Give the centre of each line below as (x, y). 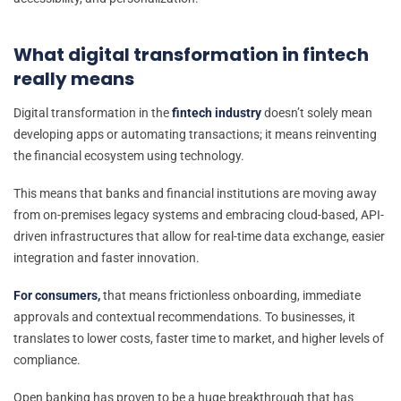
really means (74, 79)
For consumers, (57, 295)
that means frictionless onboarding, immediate (230, 295)
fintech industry (217, 113)
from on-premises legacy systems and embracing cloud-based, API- (199, 215)
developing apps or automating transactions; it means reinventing (195, 134)
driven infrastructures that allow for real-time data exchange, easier (199, 236)
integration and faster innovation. (107, 258)
